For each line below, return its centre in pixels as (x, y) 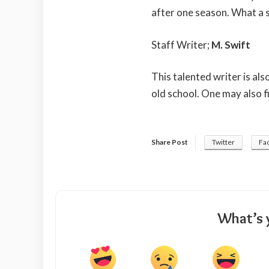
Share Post (170, 142)
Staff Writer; (180, 44)
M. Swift (230, 44)
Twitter (223, 142)
